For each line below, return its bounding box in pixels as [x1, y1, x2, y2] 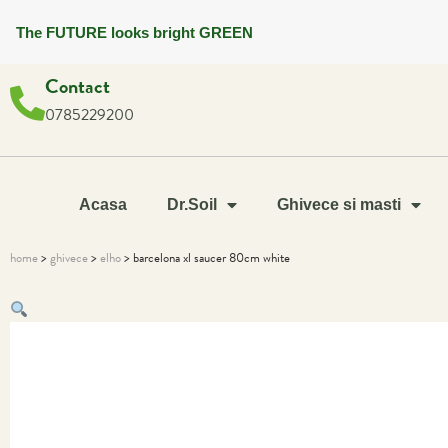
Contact [45, 72, 110, 101]
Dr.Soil [167, 196, 217, 213]
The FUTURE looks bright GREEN [15, 23, 253, 41]
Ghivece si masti [277, 196, 401, 213]
